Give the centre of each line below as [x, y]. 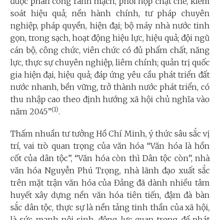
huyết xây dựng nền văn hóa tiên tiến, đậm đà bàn [110, 195]
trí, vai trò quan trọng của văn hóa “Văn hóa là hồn [110, 146]
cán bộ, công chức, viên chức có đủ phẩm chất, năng [110, 50]
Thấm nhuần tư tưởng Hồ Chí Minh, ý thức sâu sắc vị [110, 133]
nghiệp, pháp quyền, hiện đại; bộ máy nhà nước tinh [110, 25]
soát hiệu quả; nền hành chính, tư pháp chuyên [110, 13]
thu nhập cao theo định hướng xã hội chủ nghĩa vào [110, 99]
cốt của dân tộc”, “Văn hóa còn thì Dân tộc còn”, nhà [110, 158]
